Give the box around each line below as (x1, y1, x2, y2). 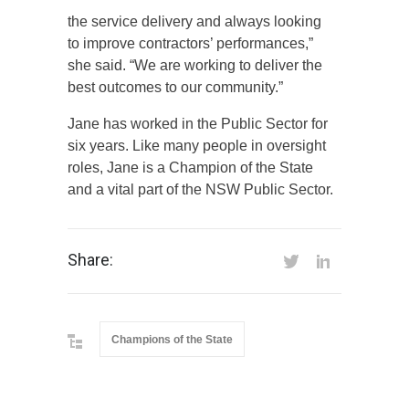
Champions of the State (111, 332, 233, 346)
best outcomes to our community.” (68, 79, 283, 95)
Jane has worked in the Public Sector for (68, 115, 328, 131)
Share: (68, 249, 113, 269)
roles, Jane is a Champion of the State (68, 159, 313, 175)
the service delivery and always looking (68, 13, 321, 29)
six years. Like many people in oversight (68, 137, 326, 153)
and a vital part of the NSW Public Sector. (68, 181, 333, 197)
